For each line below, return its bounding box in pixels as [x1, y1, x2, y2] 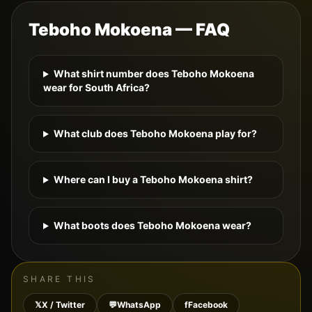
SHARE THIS [23, 274, 96, 285]
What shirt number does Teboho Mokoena [53, 68, 254, 80]
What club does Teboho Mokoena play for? [53, 127, 257, 140]
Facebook [188, 299, 228, 311]
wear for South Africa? [43, 81, 150, 94]
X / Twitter [42, 299, 85, 311]
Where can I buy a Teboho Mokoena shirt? [53, 173, 253, 186]
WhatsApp [117, 299, 161, 311]
